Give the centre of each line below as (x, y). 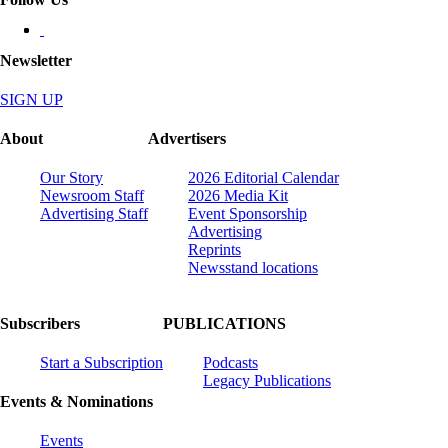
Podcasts (230, 362)
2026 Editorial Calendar (263, 178)
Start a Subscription (101, 362)
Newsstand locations (253, 268)
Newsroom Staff (92, 196)
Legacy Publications (267, 380)
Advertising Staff (94, 214)
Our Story (71, 178)
